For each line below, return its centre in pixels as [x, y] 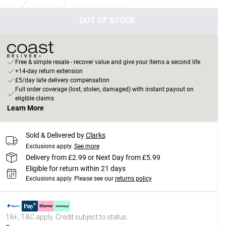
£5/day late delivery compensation [62, 80]
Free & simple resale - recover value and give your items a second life [107, 62]
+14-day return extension [49, 71]
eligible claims [34, 98]
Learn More [25, 108]
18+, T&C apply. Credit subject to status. [67, 217]
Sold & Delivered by [55, 135]
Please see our [94, 179]
